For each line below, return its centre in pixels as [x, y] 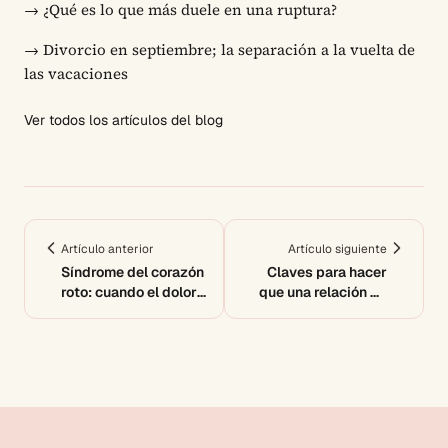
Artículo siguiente [337, 249]
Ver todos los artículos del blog [123, 120]
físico [80, 332]
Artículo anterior [107, 249]
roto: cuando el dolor [129, 292]
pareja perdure [338, 312]
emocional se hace [122, 312]
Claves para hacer [327, 272]
